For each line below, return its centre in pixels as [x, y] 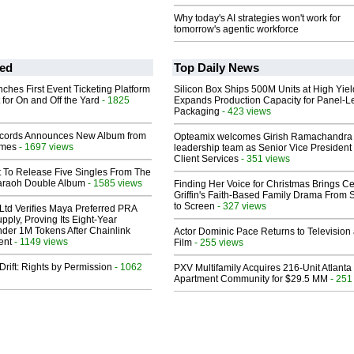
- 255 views [218, 243]
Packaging [197, 112]
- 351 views [264, 159]
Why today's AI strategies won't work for [257, 19]
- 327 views [241, 206]
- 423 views [245, 111]
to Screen [194, 207]
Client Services [206, 159]
